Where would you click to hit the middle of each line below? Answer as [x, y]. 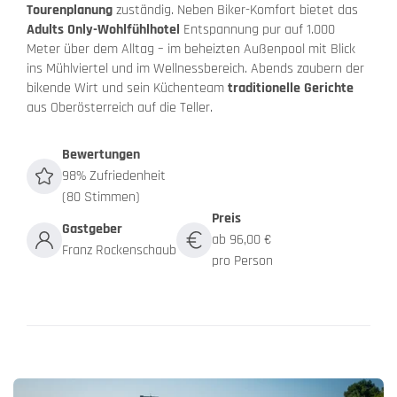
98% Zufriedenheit [114, 176]
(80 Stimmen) [101, 198]
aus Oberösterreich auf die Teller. [120, 108]
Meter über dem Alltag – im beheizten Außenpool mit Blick [191, 50]
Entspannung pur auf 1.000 [257, 30]
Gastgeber [92, 230]
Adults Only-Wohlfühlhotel [103, 30]
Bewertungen [101, 155]
